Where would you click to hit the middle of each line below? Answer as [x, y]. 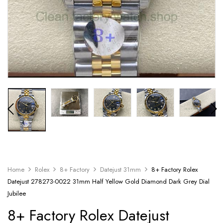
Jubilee [17, 194]
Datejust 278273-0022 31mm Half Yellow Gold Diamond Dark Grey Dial [109, 182]
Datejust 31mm [120, 170]
